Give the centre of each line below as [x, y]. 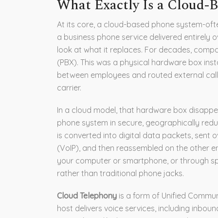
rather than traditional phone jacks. [120, 173]
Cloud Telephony [87, 195]
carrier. [69, 87]
